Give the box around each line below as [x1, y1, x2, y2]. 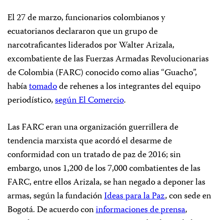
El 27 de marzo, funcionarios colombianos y [7, 10, 165, 26]
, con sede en [165, 189, 211, 204]
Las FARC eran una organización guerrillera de [7, 120, 178, 135]
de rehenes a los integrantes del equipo [57, 79, 200, 94]
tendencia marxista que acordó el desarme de [7, 134, 172, 149]
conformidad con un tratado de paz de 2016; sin [7, 147, 181, 163]
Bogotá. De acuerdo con [7, 202, 96, 218]
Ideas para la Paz [104, 189, 165, 204]
